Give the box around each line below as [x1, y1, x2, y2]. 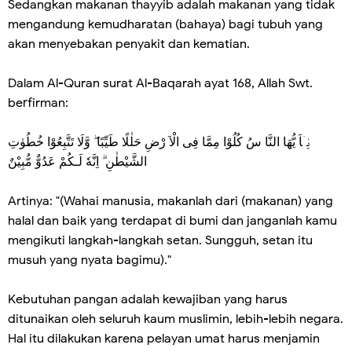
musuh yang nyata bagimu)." [8, 251, 171, 268]
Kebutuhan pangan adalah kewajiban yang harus [8, 291, 288, 307]
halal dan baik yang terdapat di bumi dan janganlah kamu [8, 212, 337, 229]
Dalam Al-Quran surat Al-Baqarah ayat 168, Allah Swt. [8, 75, 313, 91]
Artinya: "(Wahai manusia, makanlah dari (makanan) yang [8, 192, 333, 209]
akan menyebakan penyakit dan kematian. [8, 35, 250, 52]
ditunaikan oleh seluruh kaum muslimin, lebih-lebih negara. [8, 310, 343, 327]
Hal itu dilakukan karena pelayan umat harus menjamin [8, 330, 320, 346]
